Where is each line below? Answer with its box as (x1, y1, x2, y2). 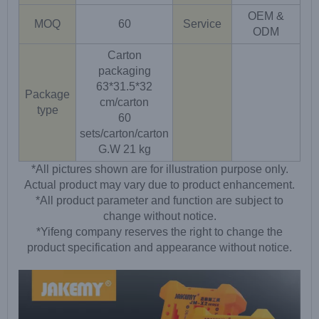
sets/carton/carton (80, 127, 169, 140)
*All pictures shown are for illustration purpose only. (31, 163, 288, 176)
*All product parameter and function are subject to (36, 194, 283, 207)
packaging (98, 65, 151, 78)
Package (25, 88, 70, 101)
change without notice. (103, 210, 216, 223)
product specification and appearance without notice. (27, 241, 292, 254)
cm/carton (100, 96, 149, 109)
